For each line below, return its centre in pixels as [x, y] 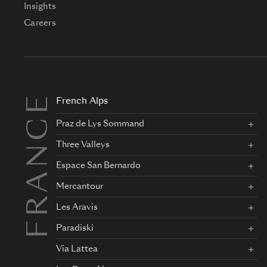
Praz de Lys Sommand [100, 124]
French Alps [82, 102]
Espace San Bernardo [98, 166]
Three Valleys [83, 145]
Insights [40, 7]
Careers [40, 23]
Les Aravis [77, 207]
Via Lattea [77, 249]
